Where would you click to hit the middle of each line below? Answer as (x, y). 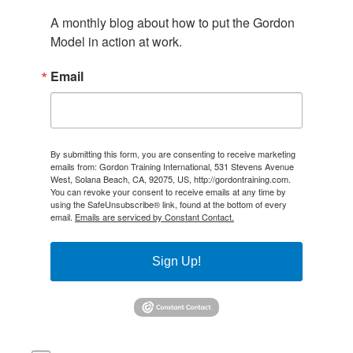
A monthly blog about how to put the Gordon (173, 23)
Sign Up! (176, 262)
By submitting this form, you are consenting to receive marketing (173, 154)
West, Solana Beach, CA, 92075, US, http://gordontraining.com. (171, 179)
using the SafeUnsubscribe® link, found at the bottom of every (169, 204)
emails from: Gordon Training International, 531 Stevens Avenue (172, 167)
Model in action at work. (116, 42)
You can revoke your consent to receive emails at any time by (168, 192)
